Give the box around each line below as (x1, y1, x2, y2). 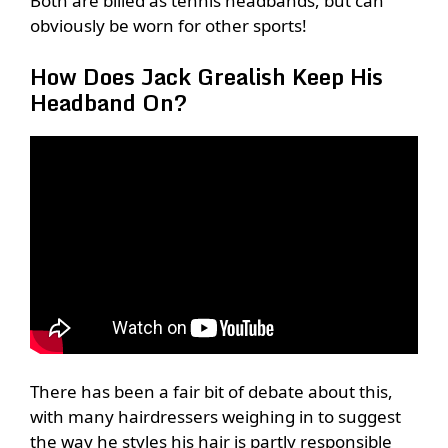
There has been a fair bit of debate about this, (30, 380, 393, 404)
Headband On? (30, 84, 187, 120)
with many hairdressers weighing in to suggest (30, 405, 401, 429)
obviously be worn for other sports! (30, 14, 307, 38)
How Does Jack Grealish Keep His (30, 58, 383, 94)
